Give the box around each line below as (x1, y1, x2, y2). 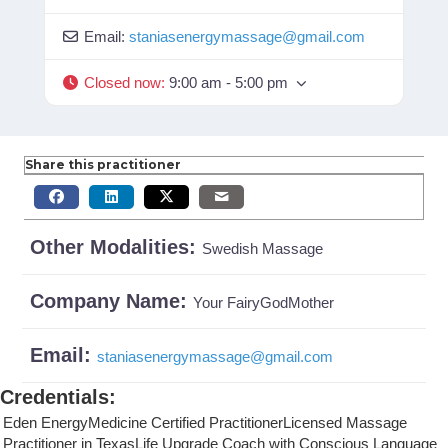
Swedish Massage (202, 239, 323, 257)
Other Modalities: (30, 235, 202, 258)
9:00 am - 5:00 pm (168, 73, 288, 91)
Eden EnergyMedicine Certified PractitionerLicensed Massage (3, 413, 407, 431)
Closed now (83, 73, 161, 91)
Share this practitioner (25, 156, 181, 172)
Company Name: (30, 289, 193, 312)
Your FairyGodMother (193, 293, 334, 311)
